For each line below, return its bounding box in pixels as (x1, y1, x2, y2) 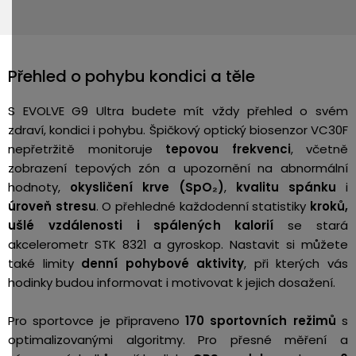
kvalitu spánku (236, 179, 336, 195)
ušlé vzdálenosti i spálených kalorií (8, 217, 274, 234)
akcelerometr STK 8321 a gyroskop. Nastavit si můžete (8, 236, 348, 253)
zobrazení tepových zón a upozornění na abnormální (8, 160, 348, 176)
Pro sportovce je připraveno (8, 312, 186, 329)
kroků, (310, 198, 349, 215)
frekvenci (231, 141, 291, 157)
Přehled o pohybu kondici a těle (8, 65, 255, 87)
